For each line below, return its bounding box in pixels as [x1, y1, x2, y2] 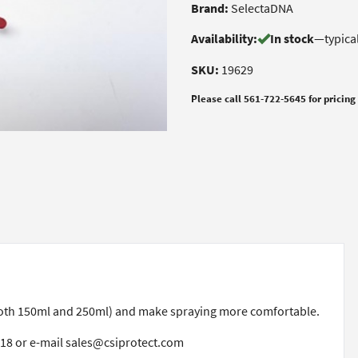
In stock [270, 30, 314, 47]
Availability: [191, 30, 257, 47]
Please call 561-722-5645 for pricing [191, 92, 356, 105]
